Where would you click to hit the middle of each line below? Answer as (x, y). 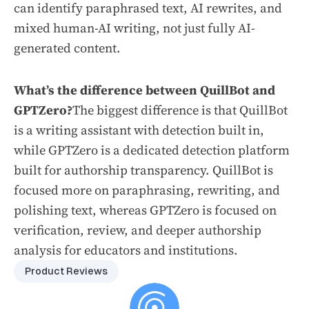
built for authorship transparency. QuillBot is (143, 170)
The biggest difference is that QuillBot (180, 110)
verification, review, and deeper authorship (138, 230)
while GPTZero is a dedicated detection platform (152, 150)
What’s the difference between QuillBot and (144, 90)
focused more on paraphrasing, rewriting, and (147, 190)
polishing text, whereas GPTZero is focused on (145, 210)
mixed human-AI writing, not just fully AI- (134, 28)
